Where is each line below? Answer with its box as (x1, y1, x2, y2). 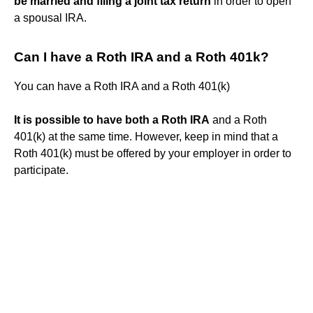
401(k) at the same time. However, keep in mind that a (14, 130, 278, 143)
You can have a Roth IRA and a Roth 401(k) (14, 80, 230, 92)
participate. (14, 163, 68, 176)
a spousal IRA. (14, 11, 87, 24)
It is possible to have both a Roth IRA (14, 113, 210, 126)
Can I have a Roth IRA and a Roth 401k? (14, 49, 269, 64)
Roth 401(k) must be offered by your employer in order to (14, 147, 291, 159)
